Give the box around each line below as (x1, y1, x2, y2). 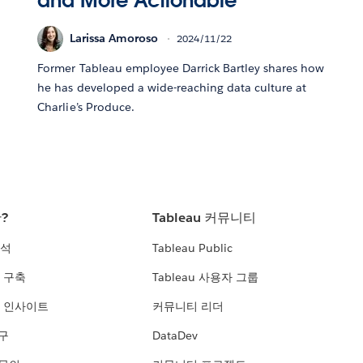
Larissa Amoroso (70, 31, 159, 46)
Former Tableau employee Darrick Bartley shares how (37, 60, 325, 75)
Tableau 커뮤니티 (152, 209, 257, 227)
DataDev (152, 328, 199, 344)
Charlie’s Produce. (37, 99, 135, 114)
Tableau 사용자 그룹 (152, 270, 259, 285)
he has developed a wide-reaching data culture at (37, 79, 307, 95)
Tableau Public (152, 241, 233, 256)
